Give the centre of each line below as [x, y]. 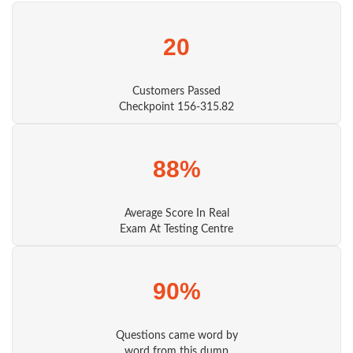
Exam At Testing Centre [176, 229]
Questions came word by [176, 336]
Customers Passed [176, 91]
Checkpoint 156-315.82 [176, 107]
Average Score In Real [176, 214]
